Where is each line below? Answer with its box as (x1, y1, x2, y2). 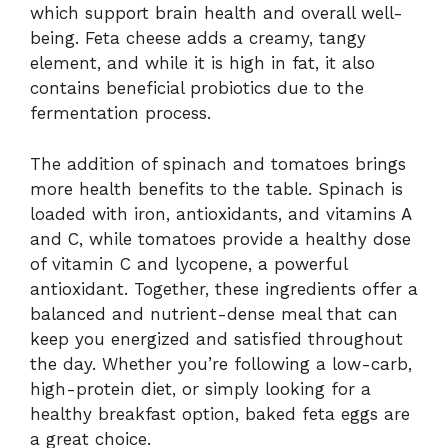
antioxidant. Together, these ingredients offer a (30, 278, 418, 299)
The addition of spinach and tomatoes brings (30, 153, 406, 174)
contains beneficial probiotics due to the (30, 78, 364, 99)
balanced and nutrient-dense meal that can (30, 303, 398, 324)
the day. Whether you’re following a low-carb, (30, 353, 412, 374)
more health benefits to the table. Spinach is (30, 178, 403, 199)
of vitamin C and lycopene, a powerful (30, 253, 347, 274)
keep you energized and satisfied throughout (30, 328, 403, 349)
